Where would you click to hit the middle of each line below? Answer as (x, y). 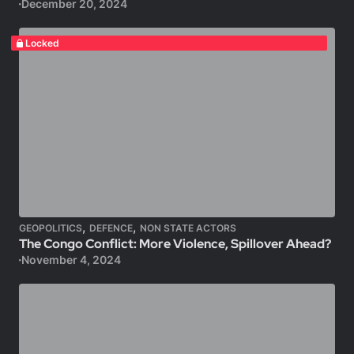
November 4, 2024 (71, 260)
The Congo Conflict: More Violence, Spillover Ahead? (175, 244)
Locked (42, 43)
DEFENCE (111, 228)
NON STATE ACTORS (188, 228)
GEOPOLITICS (51, 228)
